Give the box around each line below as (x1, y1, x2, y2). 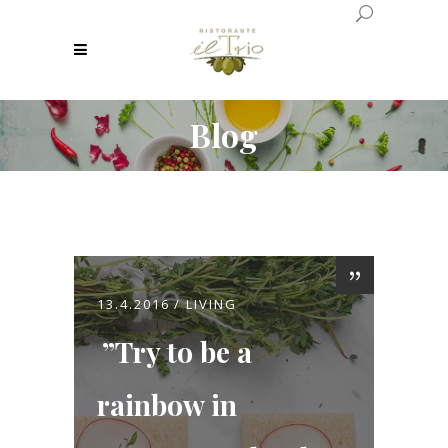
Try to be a (109, 333, 252, 371)
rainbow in (97, 386, 237, 424)
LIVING (186, 295, 237, 314)
